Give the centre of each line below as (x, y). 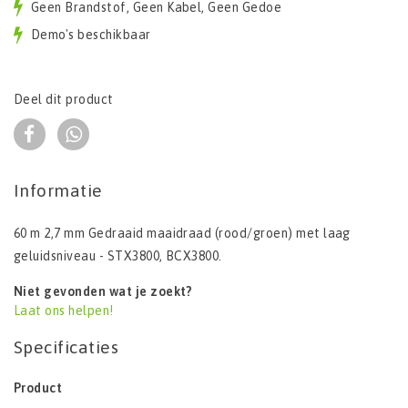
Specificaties (66, 347)
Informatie (58, 191)
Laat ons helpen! (64, 311)
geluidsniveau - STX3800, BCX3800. (118, 256)
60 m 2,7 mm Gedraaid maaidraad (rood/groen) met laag (182, 234)
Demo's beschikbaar (91, 35)
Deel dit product (64, 100)
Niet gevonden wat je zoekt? (103, 292)
